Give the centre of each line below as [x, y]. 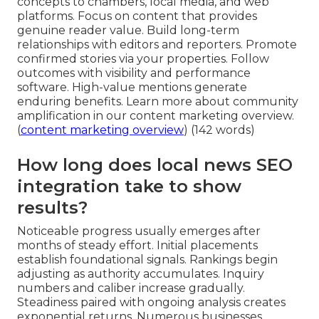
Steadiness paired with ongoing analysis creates [151, 302]
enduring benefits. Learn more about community [158, 101]
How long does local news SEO [155, 164]
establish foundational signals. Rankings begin [147, 259]
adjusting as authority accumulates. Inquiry [141, 273]
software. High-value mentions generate [132, 87]
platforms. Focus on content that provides [137, 16]
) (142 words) [219, 130]
